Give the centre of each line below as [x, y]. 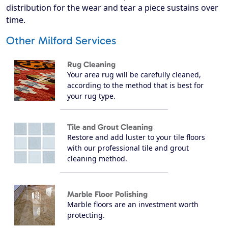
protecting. [86, 215]
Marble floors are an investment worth [133, 205]
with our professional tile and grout [128, 148]
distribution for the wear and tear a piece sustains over [112, 7]
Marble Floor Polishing [107, 194]
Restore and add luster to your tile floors [136, 137]
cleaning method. [97, 158]
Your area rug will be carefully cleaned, [134, 74]
